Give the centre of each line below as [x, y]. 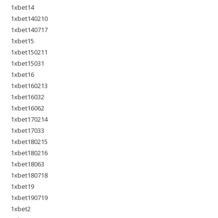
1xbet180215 [29, 142]
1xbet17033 [28, 130]
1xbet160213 [29, 86]
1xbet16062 [28, 108]
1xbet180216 [29, 153]
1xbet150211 [29, 52]
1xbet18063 [28, 164]
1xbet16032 [28, 97]
